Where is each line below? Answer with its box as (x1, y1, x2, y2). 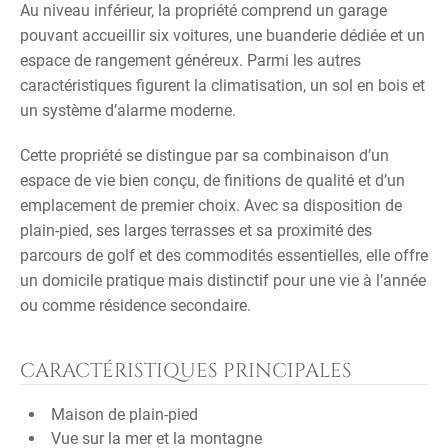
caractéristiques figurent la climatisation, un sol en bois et (20, 76, 425, 95)
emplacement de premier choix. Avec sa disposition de (20, 196, 402, 215)
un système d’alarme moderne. (20, 101, 236, 120)
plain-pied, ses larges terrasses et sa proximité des (20, 221, 372, 240)
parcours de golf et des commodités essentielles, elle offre (20, 246, 428, 265)
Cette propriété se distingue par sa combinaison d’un (20, 146, 389, 165)
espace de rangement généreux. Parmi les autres (20, 51, 361, 70)
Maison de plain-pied (51, 405, 198, 424)
